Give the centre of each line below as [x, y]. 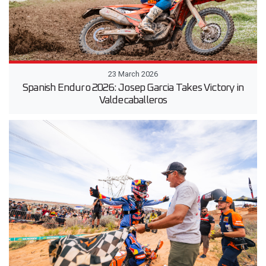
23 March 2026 [133, 74]
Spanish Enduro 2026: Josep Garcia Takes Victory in [133, 88]
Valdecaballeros [133, 101]
